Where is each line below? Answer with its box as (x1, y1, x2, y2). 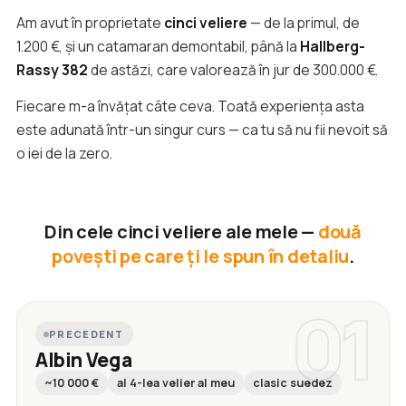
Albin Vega (35, 347, 132, 373)
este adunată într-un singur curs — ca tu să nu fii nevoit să (16, 120, 388, 140)
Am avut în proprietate (16, 13, 164, 34)
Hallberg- (300, 36, 365, 57)
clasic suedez (253, 375, 333, 391)
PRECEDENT (49, 327, 123, 342)
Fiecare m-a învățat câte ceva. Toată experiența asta (16, 96, 364, 117)
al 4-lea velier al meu (117, 375, 235, 391)
